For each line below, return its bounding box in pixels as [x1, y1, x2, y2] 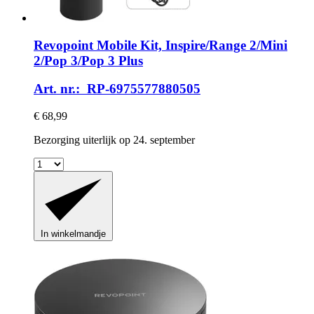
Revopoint [34, 37, 93, 53]
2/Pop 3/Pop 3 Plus [34, 53, 143, 68]
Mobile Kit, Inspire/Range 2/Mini [93, 37, 287, 53]
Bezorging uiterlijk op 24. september [34, 134, 195, 146]
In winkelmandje [41, 228, 106, 239]
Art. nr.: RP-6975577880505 [34, 81, 200, 97]
